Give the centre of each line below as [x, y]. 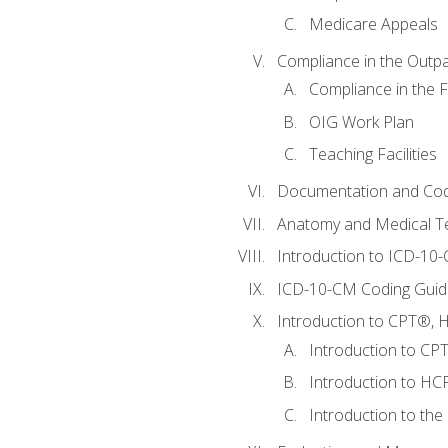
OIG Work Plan [361, 121]
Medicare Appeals [373, 24]
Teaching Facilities [372, 154]
